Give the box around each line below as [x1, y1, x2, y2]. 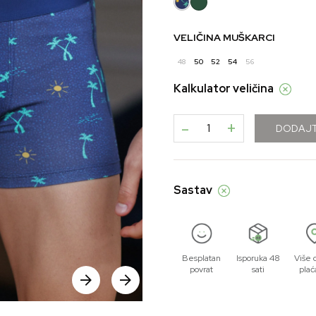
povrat [190, 264, 214, 275]
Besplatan [182, 253, 221, 264]
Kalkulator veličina [173, 81, 274, 96]
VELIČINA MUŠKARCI [173, 31, 275, 44]
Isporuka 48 [236, 253, 280, 264]
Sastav [173, 183, 212, 197]
